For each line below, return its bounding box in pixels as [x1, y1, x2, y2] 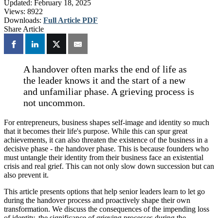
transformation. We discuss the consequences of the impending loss [4, 205, 209, 214]
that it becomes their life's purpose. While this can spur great [4, 127, 187, 136]
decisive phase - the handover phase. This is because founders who [4, 145, 209, 153]
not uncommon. [23, 97, 85, 109]
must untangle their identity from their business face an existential [4, 153, 203, 162]
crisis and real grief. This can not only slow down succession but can [4, 162, 214, 171]
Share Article [4, 24, 44, 33]
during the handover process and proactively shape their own [4, 196, 190, 205]
